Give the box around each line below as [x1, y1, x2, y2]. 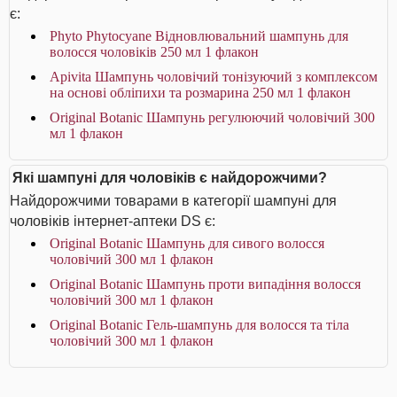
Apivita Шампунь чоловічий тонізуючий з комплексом [50, 69, 378, 84]
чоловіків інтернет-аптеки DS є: [10, 214, 215, 229]
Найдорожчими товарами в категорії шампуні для [10, 193, 337, 208]
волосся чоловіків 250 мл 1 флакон [50, 44, 259, 59]
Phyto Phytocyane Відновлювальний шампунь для [50, 28, 348, 43]
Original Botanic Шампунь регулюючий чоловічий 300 [50, 110, 375, 125]
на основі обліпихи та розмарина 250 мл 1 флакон [50, 85, 351, 100]
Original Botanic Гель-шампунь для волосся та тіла [50, 317, 349, 332]
